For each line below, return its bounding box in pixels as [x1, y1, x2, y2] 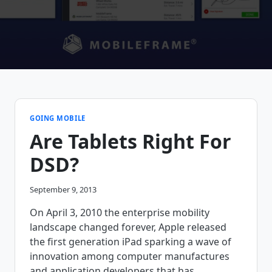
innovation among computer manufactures [30, 249, 229, 263]
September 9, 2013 [30, 183, 97, 195]
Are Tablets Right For [30, 128, 231, 155]
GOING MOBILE [30, 114, 86, 123]
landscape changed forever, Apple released [30, 220, 226, 234]
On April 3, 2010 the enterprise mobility [30, 205, 209, 219]
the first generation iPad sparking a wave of [30, 234, 231, 248]
